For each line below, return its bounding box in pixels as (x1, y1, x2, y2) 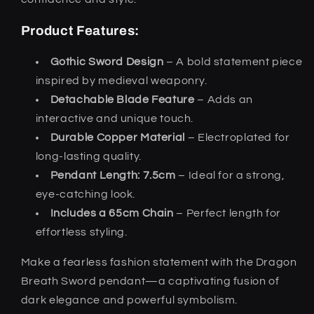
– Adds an (194, 93, 253, 105)
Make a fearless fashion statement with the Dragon (20, 256, 297, 268)
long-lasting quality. (35, 150, 142, 162)
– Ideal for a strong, (175, 169, 285, 181)
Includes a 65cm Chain (50, 207, 174, 219)
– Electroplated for (185, 131, 290, 143)
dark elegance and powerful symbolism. (20, 294, 238, 306)
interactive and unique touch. (35, 112, 194, 124)
